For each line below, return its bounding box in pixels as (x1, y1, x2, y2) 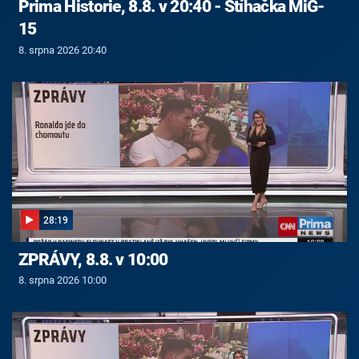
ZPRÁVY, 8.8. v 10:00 (18, 249, 168, 269)
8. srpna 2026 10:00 (18, 274, 107, 287)
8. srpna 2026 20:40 (18, 44, 107, 57)
